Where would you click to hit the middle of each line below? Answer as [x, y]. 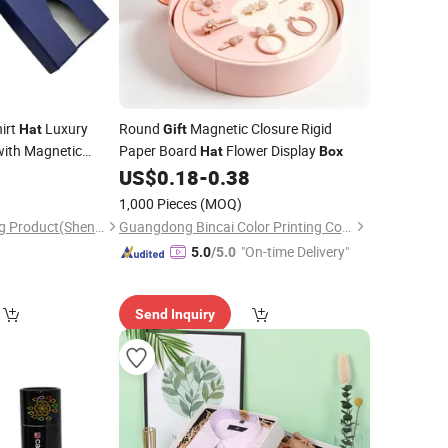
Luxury [65, 128]
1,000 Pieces [157, 203]
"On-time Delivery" [294, 251]
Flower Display [270, 150]
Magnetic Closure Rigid [259, 128]
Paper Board [159, 150]
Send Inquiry [174, 314]
